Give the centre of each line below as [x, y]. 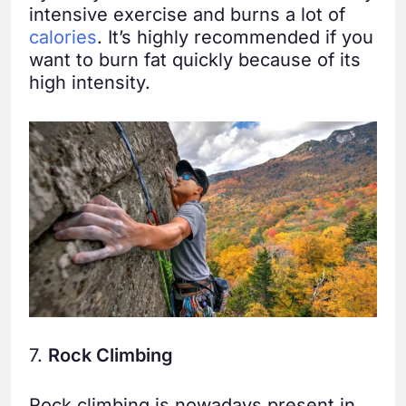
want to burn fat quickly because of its [195, 59]
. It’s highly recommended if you [235, 37]
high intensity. [90, 82]
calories [63, 37]
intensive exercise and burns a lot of [187, 14]
